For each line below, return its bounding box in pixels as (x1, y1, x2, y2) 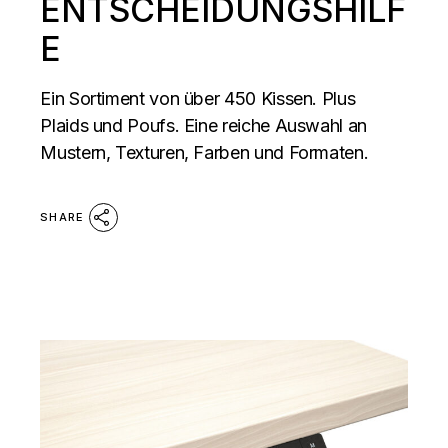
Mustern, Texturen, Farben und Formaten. (40, 141, 369, 163)
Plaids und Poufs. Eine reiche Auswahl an (40, 114, 367, 136)
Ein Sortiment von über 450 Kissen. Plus (40, 87, 356, 109)
